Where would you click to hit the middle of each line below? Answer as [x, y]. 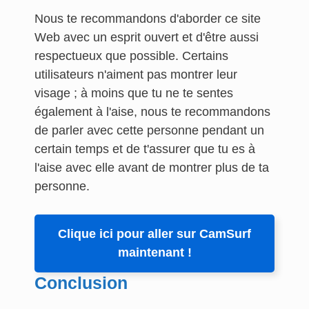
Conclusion [83, 283]
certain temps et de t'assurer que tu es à [145, 149]
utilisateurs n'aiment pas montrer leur [136, 74]
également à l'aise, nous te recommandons [152, 112]
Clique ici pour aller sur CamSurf [154, 234]
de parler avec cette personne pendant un [149, 130]
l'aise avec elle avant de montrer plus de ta [152, 168]
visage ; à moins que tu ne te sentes [134, 93]
